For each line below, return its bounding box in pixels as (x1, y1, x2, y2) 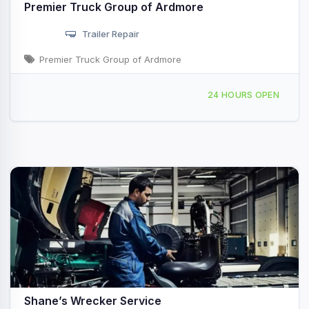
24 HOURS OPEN (208, 90, 279, 101)
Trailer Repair (82, 28, 139, 40)
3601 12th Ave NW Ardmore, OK (34, 86, 159, 97)
